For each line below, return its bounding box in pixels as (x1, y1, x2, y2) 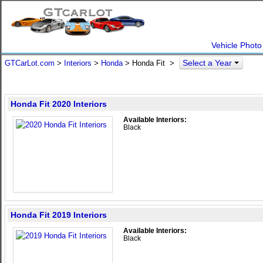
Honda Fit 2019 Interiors (11, 210, 107, 220)
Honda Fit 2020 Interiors (11, 99, 107, 109)
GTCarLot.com (5, 59, 55, 68)
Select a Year (183, 58, 234, 68)
